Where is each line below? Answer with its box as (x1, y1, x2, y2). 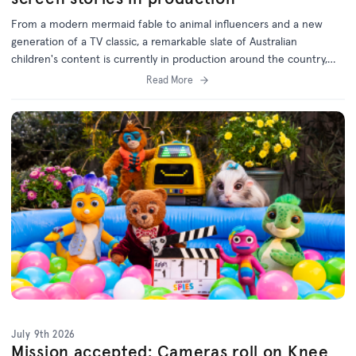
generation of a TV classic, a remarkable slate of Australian (11, 34, 297, 49)
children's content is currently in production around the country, (11, 52, 327, 67)
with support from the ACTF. (11, 69, 153, 84)
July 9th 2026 (11, 327, 76, 340)
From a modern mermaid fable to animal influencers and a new (11, 17, 323, 32)
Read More (145, 74, 193, 87)
